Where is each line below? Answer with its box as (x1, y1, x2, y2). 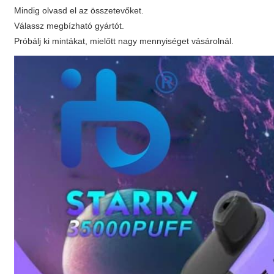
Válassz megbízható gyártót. (14, 21, 125, 31)
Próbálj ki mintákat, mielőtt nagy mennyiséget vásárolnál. (14, 36, 234, 46)
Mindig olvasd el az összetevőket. (14, 6, 144, 15)
